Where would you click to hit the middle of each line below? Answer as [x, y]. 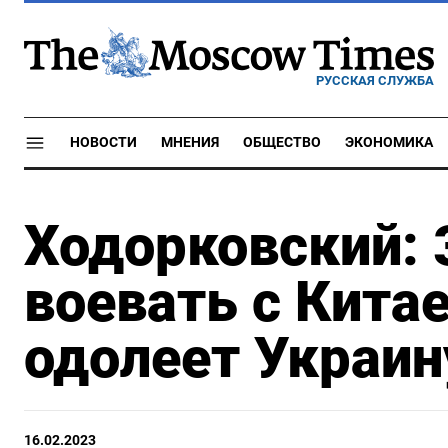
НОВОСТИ [103, 142]
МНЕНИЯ [190, 142]
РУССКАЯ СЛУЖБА [375, 80]
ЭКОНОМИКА [389, 142]
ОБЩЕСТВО [282, 142]
